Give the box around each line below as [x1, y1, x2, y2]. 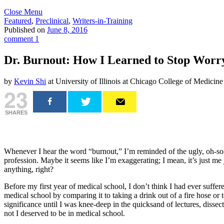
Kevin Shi [14, 76, 46, 85]
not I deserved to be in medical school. [4, 208, 125, 217]
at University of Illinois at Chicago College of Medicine [46, 76, 223, 85]
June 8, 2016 [47, 25, 87, 34]
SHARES [4, 109, 27, 115]
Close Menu [4, 7, 42, 16]
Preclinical [35, 16, 68, 25]
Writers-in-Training [72, 16, 132, 25]
